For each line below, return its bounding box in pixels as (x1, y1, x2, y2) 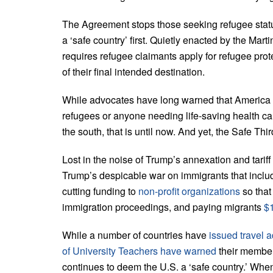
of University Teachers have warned (62, 243, 216, 258)
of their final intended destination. (62, 64, 205, 79)
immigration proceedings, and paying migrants (62, 199, 264, 214)
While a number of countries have (62, 227, 209, 242)
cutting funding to (62, 183, 138, 198)
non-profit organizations (138, 183, 240, 198)
